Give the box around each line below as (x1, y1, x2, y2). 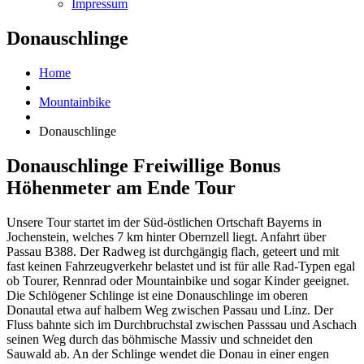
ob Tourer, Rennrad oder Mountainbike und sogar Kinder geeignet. (6, 273, 349, 288)
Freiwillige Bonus (133, 154, 280, 176)
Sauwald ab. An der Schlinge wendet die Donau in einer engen (6, 346, 329, 361)
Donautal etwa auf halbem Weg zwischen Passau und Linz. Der (6, 302, 333, 317)
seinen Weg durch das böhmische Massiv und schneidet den (6, 331, 313, 346)
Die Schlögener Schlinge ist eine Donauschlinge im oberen (6, 288, 308, 302)
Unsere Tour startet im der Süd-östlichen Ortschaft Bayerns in (6, 214, 322, 229)
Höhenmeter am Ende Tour (6, 176, 236, 198)
